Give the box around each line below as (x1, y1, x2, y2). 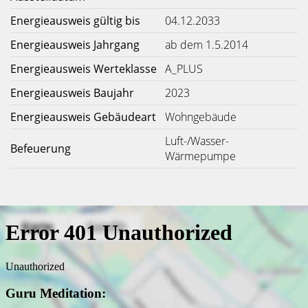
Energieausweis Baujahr (10, 85, 134, 100)
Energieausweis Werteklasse (10, 61, 157, 76)
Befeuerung (10, 141, 71, 156)
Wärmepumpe (165, 148, 236, 164)
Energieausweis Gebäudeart (10, 109, 156, 124)
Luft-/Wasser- (165, 133, 229, 148)
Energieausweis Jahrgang (10, 37, 140, 52)
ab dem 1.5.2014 (165, 37, 248, 52)
